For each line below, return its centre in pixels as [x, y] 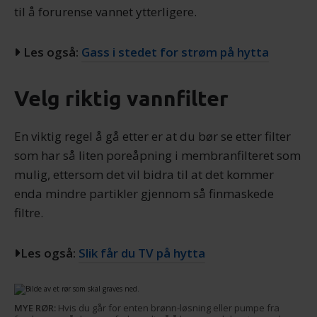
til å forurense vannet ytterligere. [105, 12]
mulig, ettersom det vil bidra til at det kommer [144, 174]
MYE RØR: [35, 308]
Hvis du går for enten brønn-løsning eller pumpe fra [168, 308]
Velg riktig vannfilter [121, 98]
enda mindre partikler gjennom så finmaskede [144, 194]
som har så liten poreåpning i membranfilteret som [157, 155]
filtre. [29, 213]
